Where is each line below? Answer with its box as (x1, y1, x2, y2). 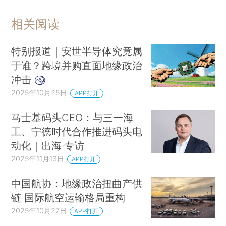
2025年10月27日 (11, 206, 67, 215)
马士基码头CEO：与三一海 (11, 110, 134, 124)
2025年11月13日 (11, 154, 65, 163)
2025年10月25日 (11, 88, 68, 97)
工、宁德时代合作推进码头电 (11, 125, 143, 138)
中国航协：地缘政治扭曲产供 (11, 177, 143, 190)
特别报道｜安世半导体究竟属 (11, 45, 143, 58)
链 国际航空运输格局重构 (11, 191, 126, 204)
